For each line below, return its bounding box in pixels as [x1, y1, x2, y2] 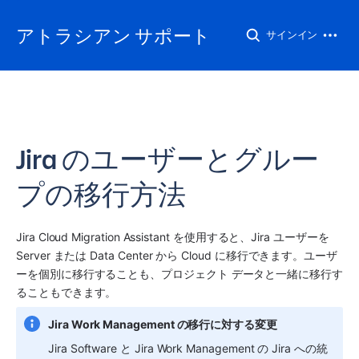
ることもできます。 [16, 284, 117, 299]
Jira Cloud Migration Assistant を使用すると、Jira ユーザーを [16, 229, 329, 244]
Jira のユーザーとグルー [16, 140, 319, 178]
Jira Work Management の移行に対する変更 [48, 317, 277, 331]
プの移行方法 [16, 175, 186, 213]
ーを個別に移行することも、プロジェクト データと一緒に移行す [16, 266, 343, 280]
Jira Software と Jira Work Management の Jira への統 [48, 341, 328, 355]
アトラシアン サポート [16, 23, 211, 47]
